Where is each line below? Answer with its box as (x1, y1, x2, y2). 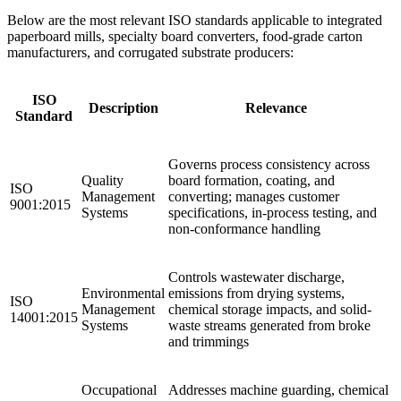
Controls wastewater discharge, (168, 269, 345, 285)
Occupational (81, 381, 157, 397)
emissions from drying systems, (168, 285, 345, 301)
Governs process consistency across (168, 156, 370, 172)
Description (88, 99, 158, 115)
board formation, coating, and (168, 172, 335, 188)
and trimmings (168, 333, 249, 349)
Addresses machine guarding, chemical (168, 381, 388, 397)
